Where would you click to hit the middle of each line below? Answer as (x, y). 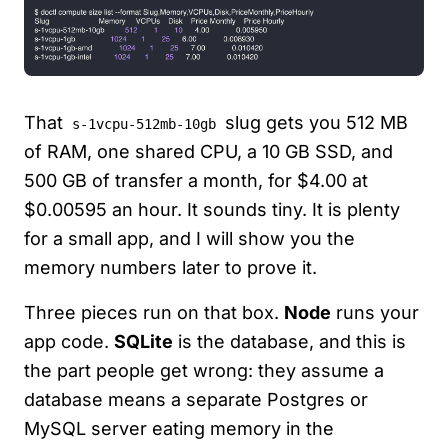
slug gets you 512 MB (314, 122)
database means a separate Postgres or (196, 399)
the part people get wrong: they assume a (204, 370)
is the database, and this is (289, 341)
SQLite (143, 341)
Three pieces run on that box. (154, 312)
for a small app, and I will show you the (189, 238)
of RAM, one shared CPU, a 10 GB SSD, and (208, 151)
